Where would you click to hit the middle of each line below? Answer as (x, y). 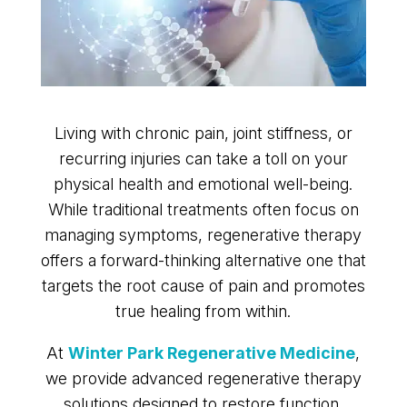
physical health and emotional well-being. (203, 184)
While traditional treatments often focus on (203, 210)
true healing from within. (203, 312)
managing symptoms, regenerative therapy (203, 235)
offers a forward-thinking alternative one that (203, 261)
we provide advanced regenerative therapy (203, 379)
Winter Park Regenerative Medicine (212, 353)
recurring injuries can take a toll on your (203, 159)
